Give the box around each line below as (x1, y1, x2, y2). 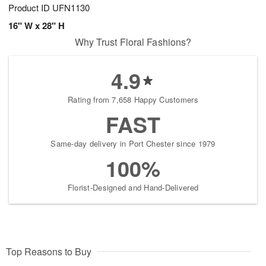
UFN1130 (52, 1, 90, 14)
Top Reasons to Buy (6, 245, 91, 259)
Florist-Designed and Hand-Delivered (67, 182, 199, 194)
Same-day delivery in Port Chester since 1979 (50, 138, 216, 150)
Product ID (8, 1, 52, 14)
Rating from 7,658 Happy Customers (68, 94, 198, 106)
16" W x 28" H (8, 19, 65, 33)
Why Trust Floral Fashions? (74, 35, 192, 49)
